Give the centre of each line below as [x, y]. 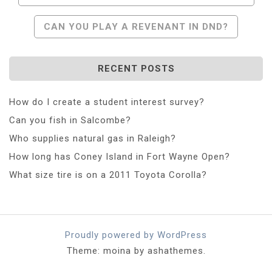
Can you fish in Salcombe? [70, 120]
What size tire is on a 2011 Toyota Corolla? [108, 175]
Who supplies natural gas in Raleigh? [93, 138]
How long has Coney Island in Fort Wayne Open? [120, 156]
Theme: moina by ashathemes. [136, 250]
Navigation [59, 17]
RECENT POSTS [136, 68]
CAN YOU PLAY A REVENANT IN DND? [136, 26]
